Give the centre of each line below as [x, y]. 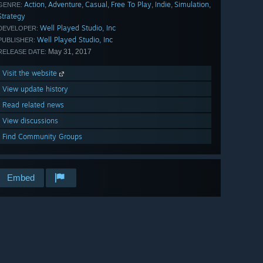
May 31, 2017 [69, 52]
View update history [35, 89]
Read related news [33, 105]
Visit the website [31, 73]
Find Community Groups [42, 137]
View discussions [30, 121]
